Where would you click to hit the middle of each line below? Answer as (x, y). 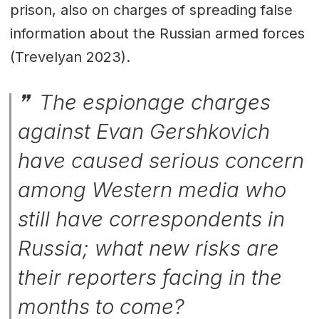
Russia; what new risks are (149, 248)
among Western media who (152, 189)
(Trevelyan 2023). (70, 57)
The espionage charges (152, 102)
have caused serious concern (161, 160)
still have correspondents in (152, 219)
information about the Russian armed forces (157, 33)
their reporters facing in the (150, 277)
